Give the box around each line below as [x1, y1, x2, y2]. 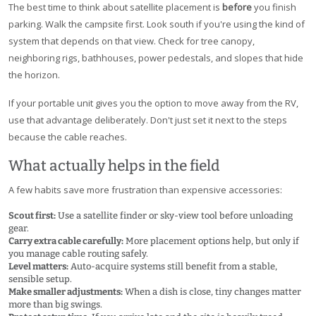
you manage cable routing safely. [8, 248, 148, 260]
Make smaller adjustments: [8, 286, 123, 298]
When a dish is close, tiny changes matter [123, 286, 301, 298]
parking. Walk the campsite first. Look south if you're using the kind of [8, 18, 305, 31]
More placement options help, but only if [123, 236, 299, 247]
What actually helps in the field [8, 157, 220, 176]
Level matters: [8, 261, 68, 272]
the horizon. [8, 68, 60, 82]
